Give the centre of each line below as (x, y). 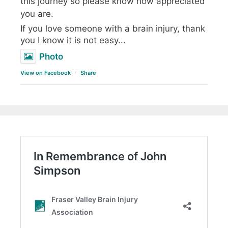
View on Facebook (46, 73)
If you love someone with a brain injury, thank (113, 29)
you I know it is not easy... (73, 40)
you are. (37, 14)
